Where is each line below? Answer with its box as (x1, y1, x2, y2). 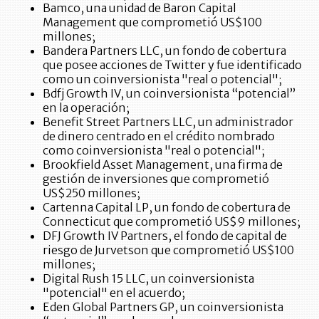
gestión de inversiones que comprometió (43, 171, 269, 186)
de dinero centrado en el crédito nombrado (43, 128, 275, 143)
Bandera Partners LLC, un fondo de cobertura (43, 43, 286, 58)
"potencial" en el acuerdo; (43, 285, 185, 300)
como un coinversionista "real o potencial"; (43, 71, 282, 86)
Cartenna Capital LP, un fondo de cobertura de (43, 199, 291, 214)
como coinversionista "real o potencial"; (43, 142, 265, 157)
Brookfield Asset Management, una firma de (43, 157, 283, 172)
